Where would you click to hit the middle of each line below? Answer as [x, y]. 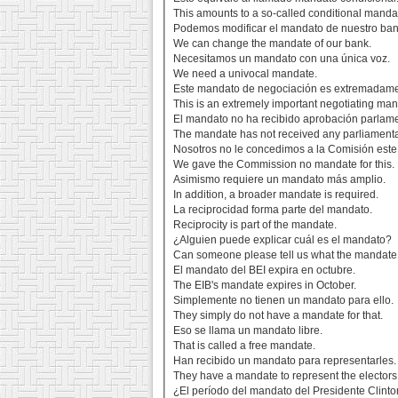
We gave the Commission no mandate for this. [284, 165]
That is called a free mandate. [245, 346]
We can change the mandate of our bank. [273, 44]
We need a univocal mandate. [246, 74]
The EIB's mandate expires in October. [265, 286]
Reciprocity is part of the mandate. [255, 225]
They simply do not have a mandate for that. [279, 316]
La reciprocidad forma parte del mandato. [273, 210]
